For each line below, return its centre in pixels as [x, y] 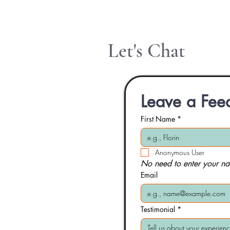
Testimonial [158, 209]
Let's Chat [147, 51]
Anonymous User [180, 152]
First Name [158, 119]
